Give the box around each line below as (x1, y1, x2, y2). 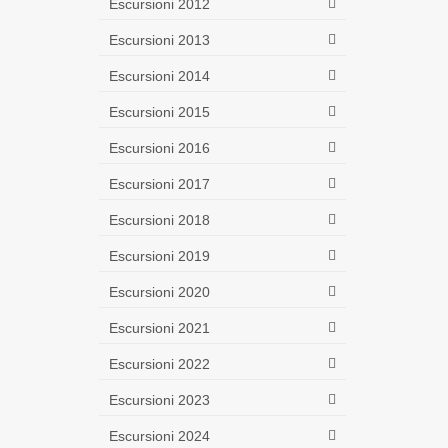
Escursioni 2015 (108, 103, 210, 120)
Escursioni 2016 (108, 139, 210, 156)
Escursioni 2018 (108, 211, 210, 228)
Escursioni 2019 (108, 247, 210, 264)
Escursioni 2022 (108, 355, 210, 372)
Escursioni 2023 (108, 391, 210, 408)
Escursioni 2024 (108, 427, 210, 444)
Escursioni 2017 (108, 175, 210, 192)
